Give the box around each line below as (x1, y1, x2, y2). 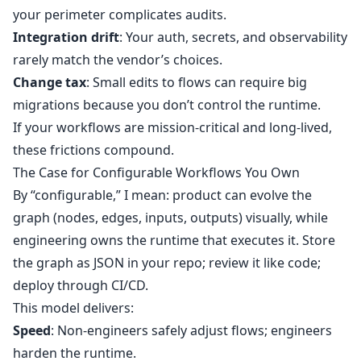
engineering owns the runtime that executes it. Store (13, 231, 335, 250)
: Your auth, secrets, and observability (119, 28, 347, 47)
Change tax (13, 73, 86, 92)
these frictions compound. (13, 141, 174, 160)
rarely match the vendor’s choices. (13, 51, 222, 69)
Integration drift (13, 28, 119, 47)
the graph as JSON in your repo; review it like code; (13, 254, 321, 272)
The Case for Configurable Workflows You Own (13, 164, 300, 182)
